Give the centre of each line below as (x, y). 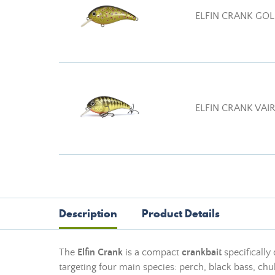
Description (88, 213)
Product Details (181, 213)
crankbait (202, 252)
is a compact (152, 252)
